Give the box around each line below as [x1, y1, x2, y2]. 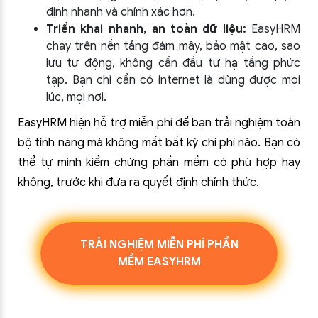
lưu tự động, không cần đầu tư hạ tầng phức [46, 56, 300, 70]
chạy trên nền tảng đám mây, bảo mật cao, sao [46, 39, 300, 53]
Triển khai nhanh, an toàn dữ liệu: [46, 22, 246, 36]
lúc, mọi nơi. [46, 90, 106, 104]
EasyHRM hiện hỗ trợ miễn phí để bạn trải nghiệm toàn [18, 116, 300, 130]
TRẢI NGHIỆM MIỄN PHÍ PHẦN [79, 238, 238, 252]
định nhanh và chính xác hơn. [46, 5, 195, 19]
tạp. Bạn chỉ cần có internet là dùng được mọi [46, 73, 300, 87]
